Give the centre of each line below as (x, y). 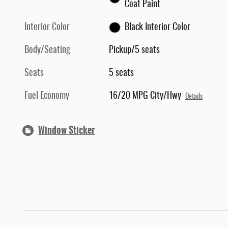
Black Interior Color (157, 28)
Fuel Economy (47, 96)
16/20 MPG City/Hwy (145, 96)
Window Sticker (66, 131)
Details (194, 97)
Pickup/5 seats (135, 51)
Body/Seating (47, 51)
